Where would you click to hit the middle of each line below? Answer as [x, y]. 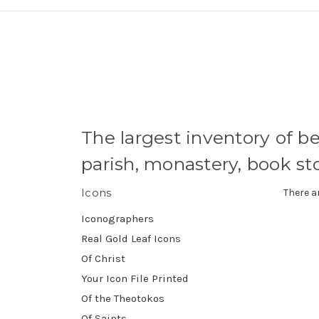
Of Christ [103, 258]
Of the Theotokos [123, 298]
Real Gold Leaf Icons [131, 238]
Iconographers [117, 218]
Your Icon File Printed [135, 278]
